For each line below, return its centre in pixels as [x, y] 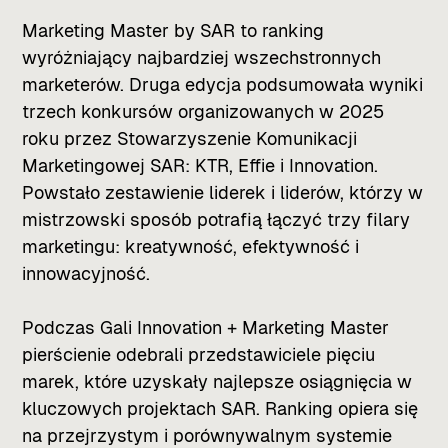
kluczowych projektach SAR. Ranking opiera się [220, 408]
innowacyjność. [86, 273]
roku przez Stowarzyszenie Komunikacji [190, 138]
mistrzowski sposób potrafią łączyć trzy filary [216, 219]
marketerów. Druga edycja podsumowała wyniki [223, 84]
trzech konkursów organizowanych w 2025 [203, 111]
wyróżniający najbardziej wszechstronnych [202, 57]
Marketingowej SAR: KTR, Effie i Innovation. [200, 165]
